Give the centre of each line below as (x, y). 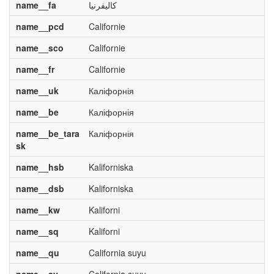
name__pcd (40, 26)
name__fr (35, 69)
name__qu (37, 253)
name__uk (37, 91)
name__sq (37, 231)
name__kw (38, 210)
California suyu (117, 253)
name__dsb (40, 188)
